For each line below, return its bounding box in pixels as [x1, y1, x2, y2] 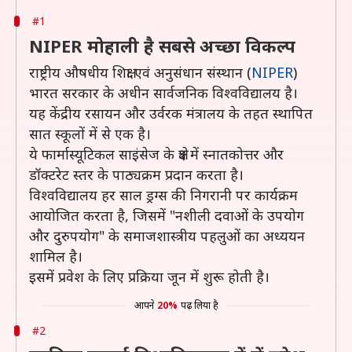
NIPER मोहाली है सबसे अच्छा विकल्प [29, 34, 295, 57]
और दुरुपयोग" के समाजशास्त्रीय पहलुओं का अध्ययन [29, 226, 305, 245]
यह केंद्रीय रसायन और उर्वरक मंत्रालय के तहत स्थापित [29, 104, 313, 123]
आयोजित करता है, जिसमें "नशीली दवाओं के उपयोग [29, 206, 304, 225]
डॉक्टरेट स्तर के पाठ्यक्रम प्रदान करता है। [29, 165, 244, 184]
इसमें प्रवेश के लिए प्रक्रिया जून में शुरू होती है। [29, 267, 269, 286]
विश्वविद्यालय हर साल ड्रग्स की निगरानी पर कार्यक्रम [29, 185, 298, 204]
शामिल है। [29, 247, 82, 266]
